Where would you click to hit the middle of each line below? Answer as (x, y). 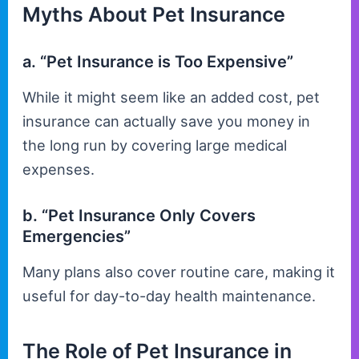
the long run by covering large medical (155, 145)
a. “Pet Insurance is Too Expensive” (158, 62)
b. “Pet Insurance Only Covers (139, 216)
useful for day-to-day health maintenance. (169, 296)
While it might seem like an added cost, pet (171, 97)
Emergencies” (77, 237)
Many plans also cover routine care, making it (179, 272)
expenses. (59, 169)
